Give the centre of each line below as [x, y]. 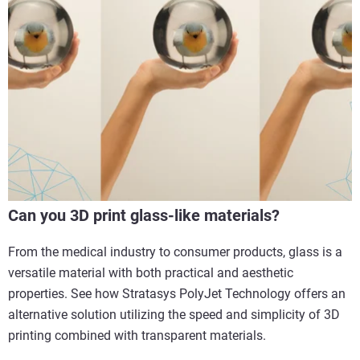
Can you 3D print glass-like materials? [144, 216]
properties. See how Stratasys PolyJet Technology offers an [177, 294]
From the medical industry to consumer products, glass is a [175, 252]
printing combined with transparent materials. [137, 336]
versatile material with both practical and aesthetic [151, 273]
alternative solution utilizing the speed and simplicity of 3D [174, 315]
